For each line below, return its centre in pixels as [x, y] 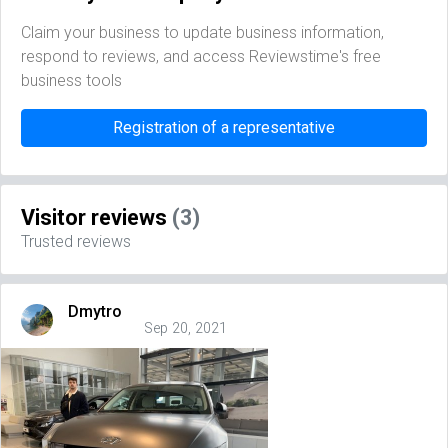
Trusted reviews [76, 242]
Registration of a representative [224, 128]
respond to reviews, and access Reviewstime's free [201, 57]
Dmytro [95, 312]
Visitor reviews [96, 218]
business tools [71, 81]
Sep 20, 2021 [185, 329]
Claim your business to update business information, [202, 33]
